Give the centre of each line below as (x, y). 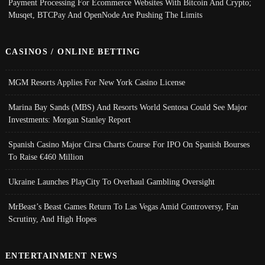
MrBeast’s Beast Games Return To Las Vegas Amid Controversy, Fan (123, 206)
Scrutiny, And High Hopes (52, 219)
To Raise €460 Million (46, 156)
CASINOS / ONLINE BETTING (73, 51)
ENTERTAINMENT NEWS (62, 255)
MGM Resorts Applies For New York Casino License (96, 82)
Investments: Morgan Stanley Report (69, 119)
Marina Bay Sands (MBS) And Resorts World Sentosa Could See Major (127, 107)
